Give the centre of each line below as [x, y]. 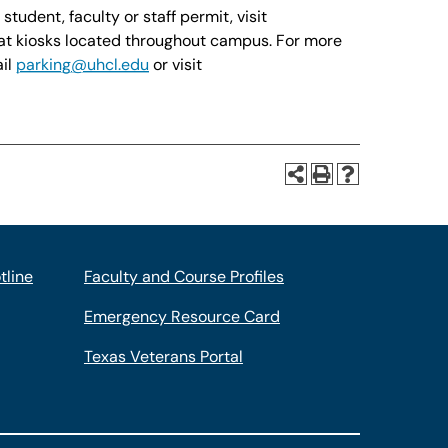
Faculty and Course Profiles [183, 276]
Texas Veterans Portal [163, 356]
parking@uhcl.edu [82, 64]
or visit [175, 64]
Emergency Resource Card [181, 316]
